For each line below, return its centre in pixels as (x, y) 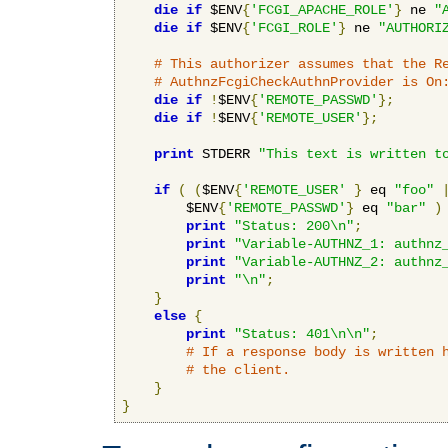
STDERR (226, 153)
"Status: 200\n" (294, 225)
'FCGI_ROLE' (294, 27)
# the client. (238, 369)
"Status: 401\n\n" (302, 333)
